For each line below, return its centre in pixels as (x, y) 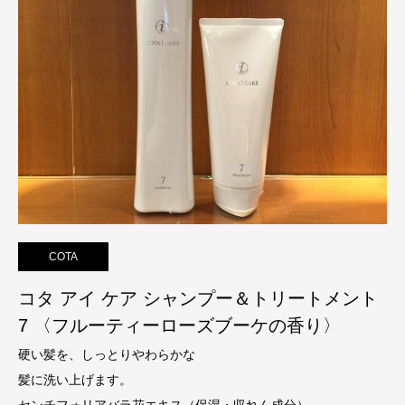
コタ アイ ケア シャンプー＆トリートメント (198, 298)
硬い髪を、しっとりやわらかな (107, 354)
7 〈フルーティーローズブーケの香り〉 (179, 325)
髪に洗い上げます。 (75, 380)
